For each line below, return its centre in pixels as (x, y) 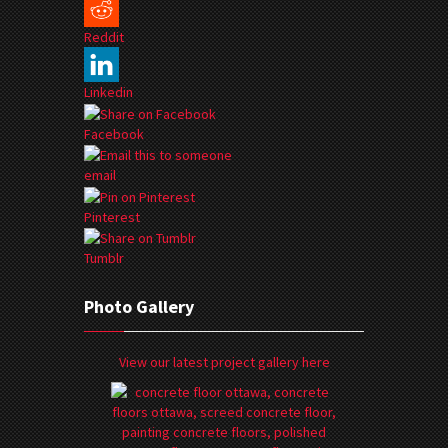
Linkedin (108, 92)
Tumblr (104, 258)
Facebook (114, 133)
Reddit (104, 37)
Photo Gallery (139, 307)
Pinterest (112, 216)
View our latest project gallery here (224, 362)
